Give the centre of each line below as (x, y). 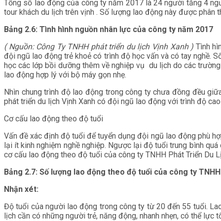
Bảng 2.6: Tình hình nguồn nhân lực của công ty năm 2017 (109, 29)
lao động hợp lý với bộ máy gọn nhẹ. (65, 74)
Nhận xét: (21, 189)
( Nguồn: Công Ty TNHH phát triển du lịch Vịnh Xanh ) (100, 46)
